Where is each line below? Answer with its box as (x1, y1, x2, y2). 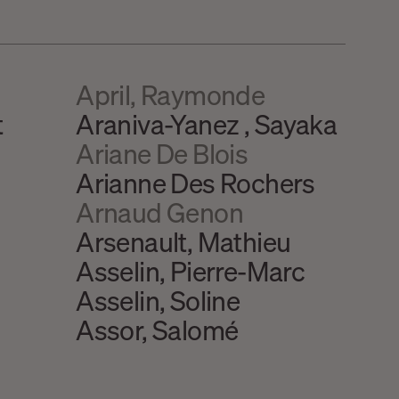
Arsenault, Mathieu (76, 224, 291, 258)
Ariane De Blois (76, 135, 248, 170)
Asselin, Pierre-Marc (76, 253, 305, 288)
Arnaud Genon (76, 194, 244, 229)
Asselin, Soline (76, 282, 240, 317)
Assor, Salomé (76, 312, 239, 346)
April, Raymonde (76, 77, 265, 111)
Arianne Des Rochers (76, 165, 315, 199)
